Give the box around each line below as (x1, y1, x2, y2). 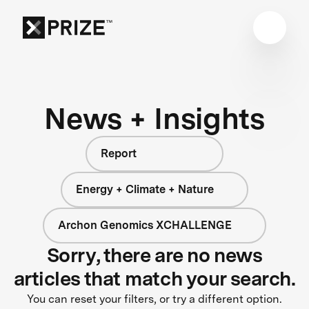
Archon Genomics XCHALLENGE (58, 218, 232, 232)
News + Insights (44, 100, 265, 136)
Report (101, 146, 137, 160)
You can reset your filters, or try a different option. (27, 292, 282, 306)
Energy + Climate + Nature (76, 182, 215, 196)
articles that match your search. (13, 266, 296, 290)
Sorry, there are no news (46, 243, 263, 267)
